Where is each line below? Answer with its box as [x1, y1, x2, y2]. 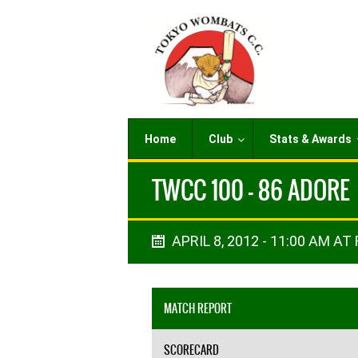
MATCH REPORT [164, 300, 232, 318]
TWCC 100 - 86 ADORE [152, 172, 350, 209]
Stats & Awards [269, 133, 352, 146]
